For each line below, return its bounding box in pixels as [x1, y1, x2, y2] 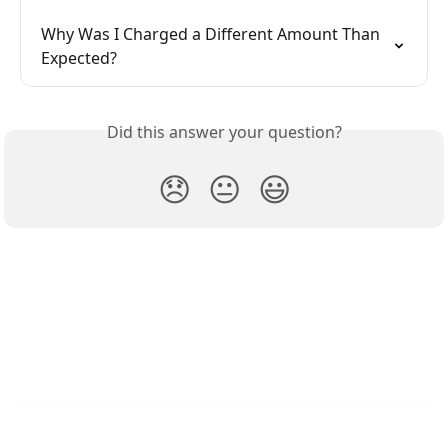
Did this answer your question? [106, 121, 342, 144]
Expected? [41, 47, 117, 70]
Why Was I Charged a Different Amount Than [41, 23, 384, 46]
